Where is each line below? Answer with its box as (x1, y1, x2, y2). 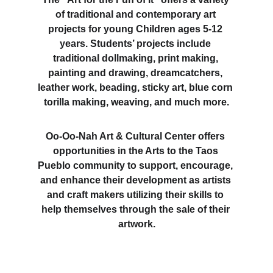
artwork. (118, 219, 155, 229)
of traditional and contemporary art (55, 9, 218, 19)
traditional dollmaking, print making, (52, 53, 221, 63)
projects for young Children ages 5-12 (48, 24, 225, 34)
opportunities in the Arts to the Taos (52, 146, 221, 156)
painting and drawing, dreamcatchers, (48, 68, 225, 78)
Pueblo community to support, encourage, (38, 160, 235, 171)
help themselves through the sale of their (41, 204, 232, 214)
